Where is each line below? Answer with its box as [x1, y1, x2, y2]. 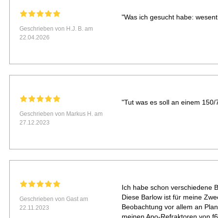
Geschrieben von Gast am [19, 196, 89, 203]
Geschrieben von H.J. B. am [19, 25, 93, 33]
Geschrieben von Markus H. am [19, 110, 103, 118]
